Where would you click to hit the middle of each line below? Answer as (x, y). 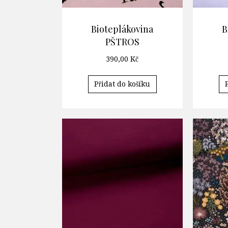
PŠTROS (122, 41)
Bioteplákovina (122, 29)
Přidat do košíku (122, 84)
